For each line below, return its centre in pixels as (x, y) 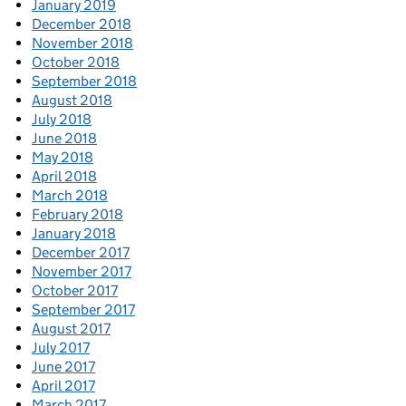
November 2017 (82, 272)
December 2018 (82, 24)
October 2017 (75, 291)
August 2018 (72, 101)
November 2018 (82, 43)
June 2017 (63, 367)
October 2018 (76, 63)
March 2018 (70, 196)
